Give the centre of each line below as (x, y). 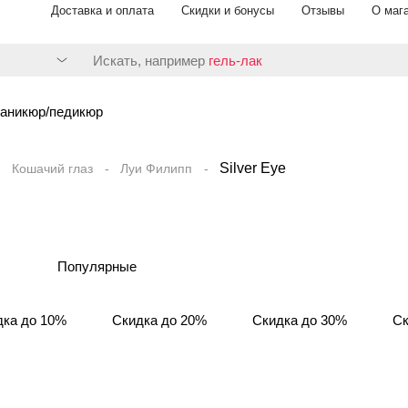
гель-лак (235, 60)
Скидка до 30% (300, 320)
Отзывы (323, 10)
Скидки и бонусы (228, 10)
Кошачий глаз (52, 168)
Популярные (97, 266)
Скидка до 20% (159, 320)
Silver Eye (253, 168)
